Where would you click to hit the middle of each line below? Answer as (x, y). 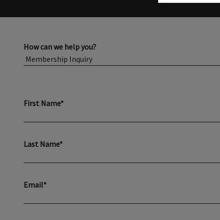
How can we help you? (60, 47)
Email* (35, 185)
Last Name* (43, 144)
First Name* (44, 103)
